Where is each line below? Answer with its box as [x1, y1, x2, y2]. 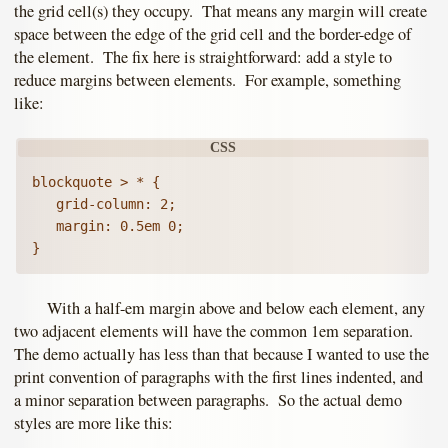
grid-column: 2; [31, 196, 176, 213]
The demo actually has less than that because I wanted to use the [14, 343, 429, 366]
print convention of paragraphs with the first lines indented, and [14, 366, 423, 389]
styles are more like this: [14, 412, 173, 435]
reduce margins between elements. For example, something [14, 69, 401, 92]
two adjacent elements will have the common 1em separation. [14, 320, 418, 343]
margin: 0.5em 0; [31, 218, 184, 235]
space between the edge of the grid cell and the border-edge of [14, 23, 411, 46]
